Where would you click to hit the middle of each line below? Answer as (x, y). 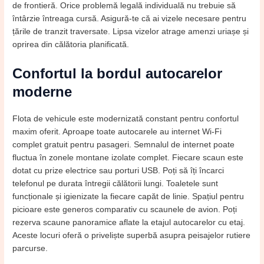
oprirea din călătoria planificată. (71, 45)
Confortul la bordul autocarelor (118, 73)
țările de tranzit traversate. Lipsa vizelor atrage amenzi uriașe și (131, 32)
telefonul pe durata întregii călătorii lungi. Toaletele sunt (115, 183)
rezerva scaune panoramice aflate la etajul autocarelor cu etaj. (129, 222)
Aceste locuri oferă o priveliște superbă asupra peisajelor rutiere (132, 235)
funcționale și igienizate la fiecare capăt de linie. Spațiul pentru (128, 196)
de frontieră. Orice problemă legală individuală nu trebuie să (124, 6)
